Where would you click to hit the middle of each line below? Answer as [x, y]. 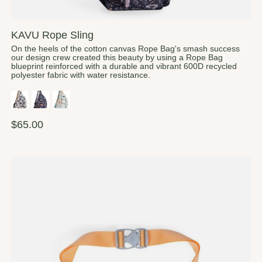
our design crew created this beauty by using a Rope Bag [117, 57]
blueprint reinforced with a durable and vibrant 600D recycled [124, 66]
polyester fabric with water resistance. [80, 75]
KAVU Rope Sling [52, 35]
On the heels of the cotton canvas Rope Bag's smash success [125, 49]
